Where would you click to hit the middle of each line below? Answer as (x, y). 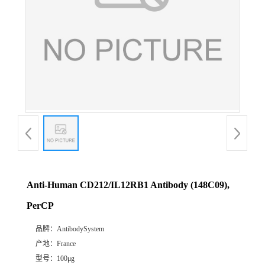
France (66, 244)
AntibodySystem (80, 229)
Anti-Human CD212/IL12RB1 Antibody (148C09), (128, 185)
